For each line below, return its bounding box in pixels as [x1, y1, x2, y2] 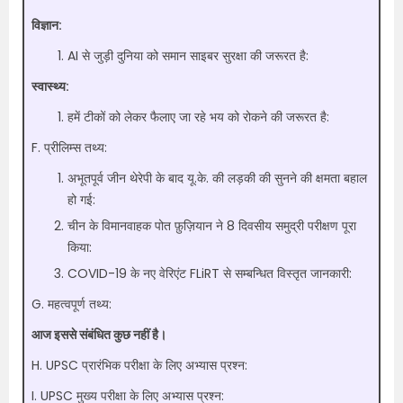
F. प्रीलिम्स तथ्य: [31, 139, 107, 157]
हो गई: [67, 191, 95, 209]
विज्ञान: [31, 16, 62, 34]
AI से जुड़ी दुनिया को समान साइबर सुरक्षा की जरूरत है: [67, 47, 309, 65]
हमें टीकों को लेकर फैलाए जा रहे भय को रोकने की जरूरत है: [67, 108, 329, 126]
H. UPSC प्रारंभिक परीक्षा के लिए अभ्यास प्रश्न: [31, 356, 247, 374]
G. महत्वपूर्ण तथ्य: [31, 295, 112, 313]
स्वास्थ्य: [31, 77, 69, 95]
